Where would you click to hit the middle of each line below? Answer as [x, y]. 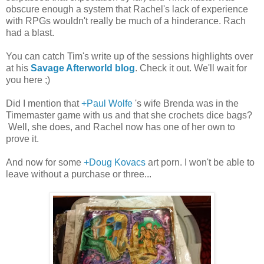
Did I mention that [44, 103]
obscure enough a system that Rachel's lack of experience [127, 9]
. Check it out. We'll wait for [191, 68]
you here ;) [28, 80]
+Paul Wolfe [107, 103]
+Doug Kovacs [115, 162]
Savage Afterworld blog [83, 68]
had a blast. [30, 32]
